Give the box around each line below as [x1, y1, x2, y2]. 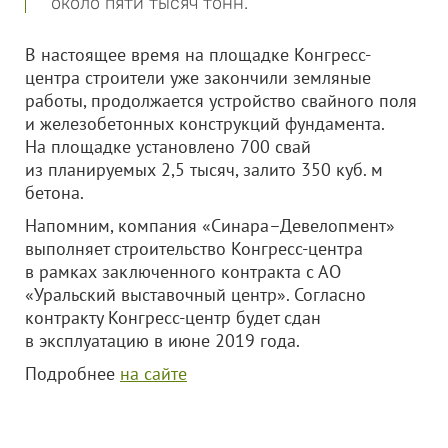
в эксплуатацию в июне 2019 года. [25, 329, 300, 352]
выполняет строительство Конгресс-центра [25, 237, 363, 260]
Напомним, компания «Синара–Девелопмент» [25, 214, 395, 237]
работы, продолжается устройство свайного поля [25, 89, 417, 112]
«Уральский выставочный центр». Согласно [25, 283, 366, 306]
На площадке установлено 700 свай [25, 135, 311, 158]
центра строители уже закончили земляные [25, 66, 371, 89]
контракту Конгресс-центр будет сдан [25, 306, 321, 329]
